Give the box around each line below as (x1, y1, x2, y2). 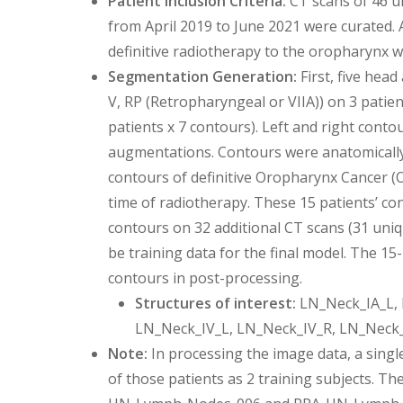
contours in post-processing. (108, 267, 302, 288)
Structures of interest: (135, 292, 296, 313)
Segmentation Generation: (108, 66, 297, 86)
